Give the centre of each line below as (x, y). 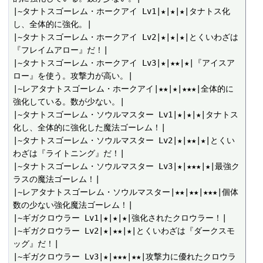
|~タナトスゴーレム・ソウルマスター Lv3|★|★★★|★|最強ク (127, 166)
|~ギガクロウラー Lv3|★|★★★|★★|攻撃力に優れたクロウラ (125, 257)
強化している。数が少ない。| (69, 102)
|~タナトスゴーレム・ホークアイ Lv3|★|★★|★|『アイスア (124, 63)
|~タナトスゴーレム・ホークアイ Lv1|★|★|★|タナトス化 (122, 11)
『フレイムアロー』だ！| (61, 50)
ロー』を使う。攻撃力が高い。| (73, 76)
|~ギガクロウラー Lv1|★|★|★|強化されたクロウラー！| (120, 218)
